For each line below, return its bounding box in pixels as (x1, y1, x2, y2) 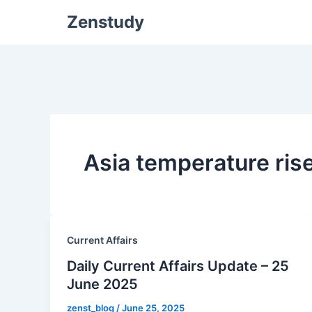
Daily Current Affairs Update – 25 (67, 257, 289, 274)
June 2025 (67, 275, 138, 292)
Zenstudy (67, 12, 144, 32)
